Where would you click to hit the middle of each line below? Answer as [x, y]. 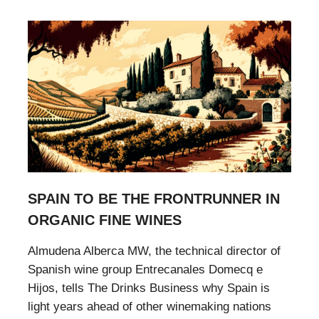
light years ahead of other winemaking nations [150, 306]
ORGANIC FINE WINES [105, 220]
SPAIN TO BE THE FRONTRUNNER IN [154, 198]
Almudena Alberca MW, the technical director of [154, 251]
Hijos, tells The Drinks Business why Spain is [149, 288]
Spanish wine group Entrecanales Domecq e [145, 269]
